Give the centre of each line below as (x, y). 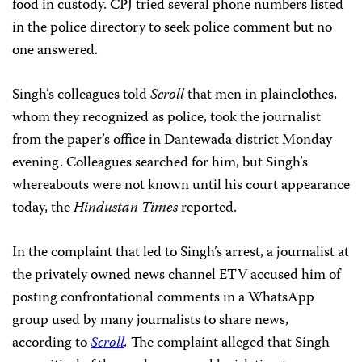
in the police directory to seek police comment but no (172, 28)
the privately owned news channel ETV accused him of (176, 276)
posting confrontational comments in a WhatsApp (163, 298)
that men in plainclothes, (261, 95)
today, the (43, 208)
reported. (207, 208)
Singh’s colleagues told (81, 95)
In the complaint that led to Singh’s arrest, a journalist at (181, 253)
